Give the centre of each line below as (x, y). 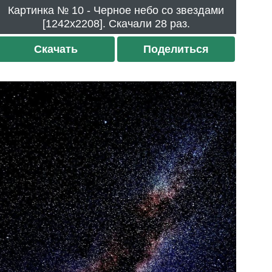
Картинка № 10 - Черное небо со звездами (40, 10)
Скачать (56, 49)
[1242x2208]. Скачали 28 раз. (172, 23)
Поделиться (176, 49)
